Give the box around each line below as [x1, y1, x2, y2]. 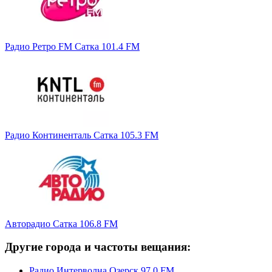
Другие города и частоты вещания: [5, 240, 191, 254]
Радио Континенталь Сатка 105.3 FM [5, 129, 158, 140]
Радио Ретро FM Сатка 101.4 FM [5, 41, 140, 52]
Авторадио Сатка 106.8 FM [5, 218, 118, 229]
